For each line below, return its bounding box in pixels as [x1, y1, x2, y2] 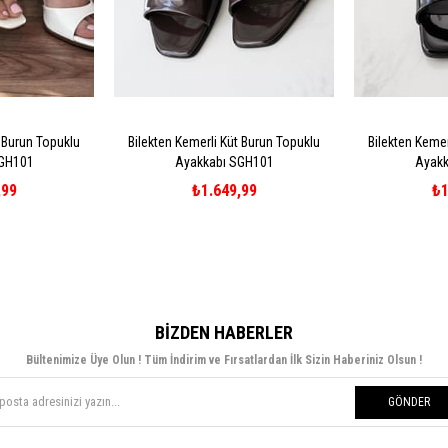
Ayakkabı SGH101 [174, 153, 274, 170]
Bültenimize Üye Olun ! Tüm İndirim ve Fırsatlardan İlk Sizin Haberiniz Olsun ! [26, 352, 422, 367]
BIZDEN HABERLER [155, 321, 293, 343]
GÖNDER [388, 394, 430, 409]
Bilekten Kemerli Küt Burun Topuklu [128, 133, 320, 150]
